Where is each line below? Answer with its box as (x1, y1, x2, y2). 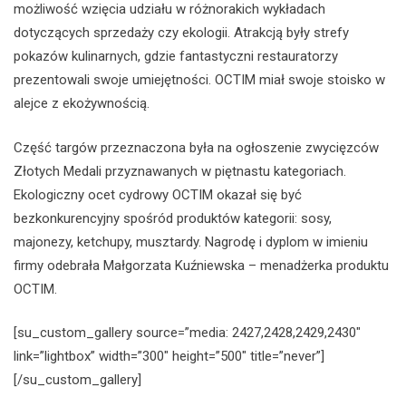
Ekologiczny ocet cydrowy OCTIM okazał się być (14, 186, 302, 203)
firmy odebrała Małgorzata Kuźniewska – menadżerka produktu (14, 256, 389, 274)
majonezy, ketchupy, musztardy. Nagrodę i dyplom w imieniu (14, 233, 368, 250)
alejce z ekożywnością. (14, 95, 150, 112)
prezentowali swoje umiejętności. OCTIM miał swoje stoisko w (14, 72, 385, 89)
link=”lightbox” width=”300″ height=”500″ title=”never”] (14, 348, 324, 365)
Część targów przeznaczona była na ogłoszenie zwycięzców (14, 139, 379, 156)
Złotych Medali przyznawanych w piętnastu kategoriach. (14, 162, 346, 179)
